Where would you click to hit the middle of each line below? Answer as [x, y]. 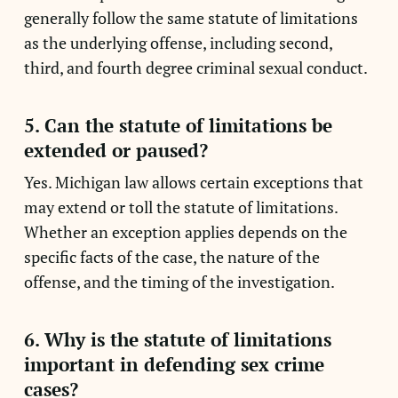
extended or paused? [115, 150]
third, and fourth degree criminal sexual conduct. [195, 68]
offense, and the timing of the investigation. [179, 282]
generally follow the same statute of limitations [191, 18]
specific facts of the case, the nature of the [171, 257]
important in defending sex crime [174, 364]
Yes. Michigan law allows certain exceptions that [193, 182]
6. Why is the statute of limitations [177, 339]
